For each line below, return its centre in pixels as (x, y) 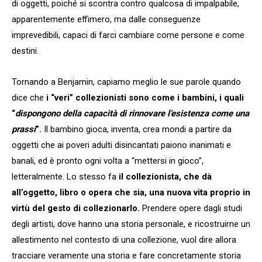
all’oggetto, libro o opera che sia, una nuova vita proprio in (131, 192)
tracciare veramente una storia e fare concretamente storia (126, 255)
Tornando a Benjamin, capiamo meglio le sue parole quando (126, 82)
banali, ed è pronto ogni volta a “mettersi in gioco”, (108, 161)
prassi (24, 129)
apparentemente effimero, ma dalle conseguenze (106, 19)
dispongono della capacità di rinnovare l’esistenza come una (132, 113)
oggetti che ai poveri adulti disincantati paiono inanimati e (121, 145)
